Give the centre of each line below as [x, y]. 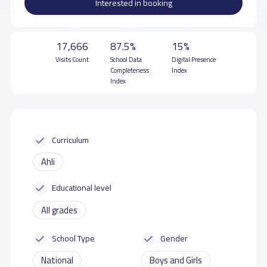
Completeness [130, 70]
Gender [174, 238]
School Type [74, 238]
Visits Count [72, 59]
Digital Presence [194, 59]
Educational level [82, 187]
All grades [59, 210]
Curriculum [71, 139]
